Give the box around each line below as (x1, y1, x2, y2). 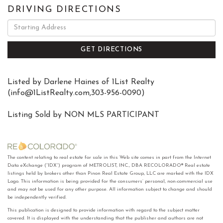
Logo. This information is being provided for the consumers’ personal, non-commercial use (7, 178, 213, 184)
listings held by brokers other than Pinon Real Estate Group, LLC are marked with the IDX (7, 170, 214, 176)
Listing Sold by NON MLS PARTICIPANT (7, 111, 159, 119)
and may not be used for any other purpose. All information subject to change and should (7, 186, 212, 192)
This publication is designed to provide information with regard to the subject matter (7, 207, 200, 213)
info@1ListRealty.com (10, 89, 90, 97)
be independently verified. (7, 194, 67, 200)
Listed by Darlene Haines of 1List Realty (7, 78, 154, 86)
